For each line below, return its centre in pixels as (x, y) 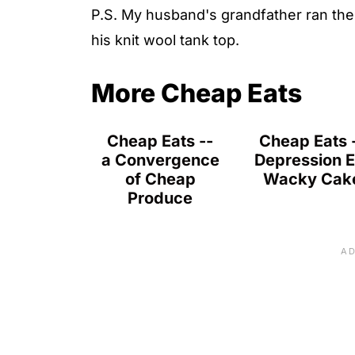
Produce (160, 198)
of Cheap (160, 179)
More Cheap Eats (197, 93)
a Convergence (160, 160)
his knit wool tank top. (165, 40)
